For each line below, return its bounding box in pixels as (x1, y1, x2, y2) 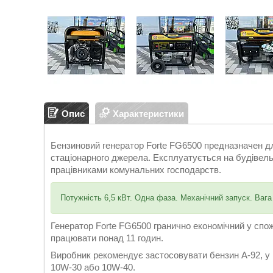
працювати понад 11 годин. (51, 233, 163, 243)
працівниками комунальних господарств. (51, 165, 221, 175)
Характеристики (113, 108, 184, 119)
